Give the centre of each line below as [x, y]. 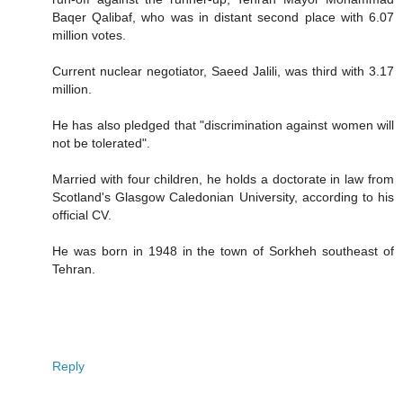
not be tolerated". [101, 143]
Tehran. [74, 269]
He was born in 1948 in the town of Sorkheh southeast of [223, 251]
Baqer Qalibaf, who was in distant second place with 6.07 [223, 18]
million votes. [89, 36]
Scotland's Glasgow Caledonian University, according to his [223, 197]
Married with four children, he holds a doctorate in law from [223, 179]
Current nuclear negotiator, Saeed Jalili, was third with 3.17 [223, 72]
